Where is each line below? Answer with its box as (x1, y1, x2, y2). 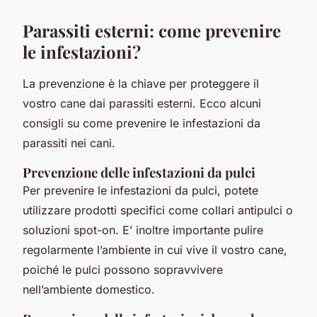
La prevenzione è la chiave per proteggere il (23, 76, 259, 91)
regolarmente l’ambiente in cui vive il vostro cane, (23, 242, 287, 257)
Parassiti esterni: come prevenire (23, 18, 281, 42)
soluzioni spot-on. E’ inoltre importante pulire (23, 222, 263, 237)
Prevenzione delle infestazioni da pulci (23, 163, 255, 181)
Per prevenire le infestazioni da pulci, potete (23, 183, 258, 197)
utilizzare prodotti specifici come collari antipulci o (23, 202, 293, 217)
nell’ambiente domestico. (23, 282, 155, 296)
